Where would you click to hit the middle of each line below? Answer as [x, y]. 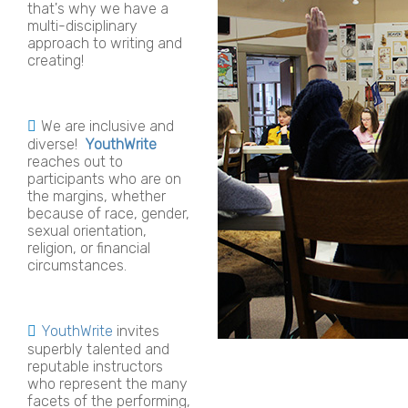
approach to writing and [105, 43]
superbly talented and [98, 349]
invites [138, 331]
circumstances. [77, 265]
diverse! [56, 144]
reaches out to [75, 161]
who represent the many [107, 383]
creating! [56, 60]
